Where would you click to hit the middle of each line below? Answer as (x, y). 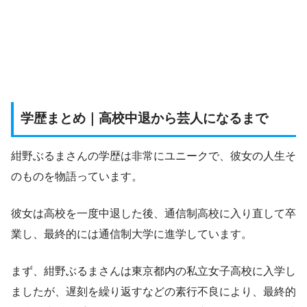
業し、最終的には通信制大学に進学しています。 (132, 234)
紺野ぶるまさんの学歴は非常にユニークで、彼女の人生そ (153, 156)
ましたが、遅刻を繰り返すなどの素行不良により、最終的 (153, 292)
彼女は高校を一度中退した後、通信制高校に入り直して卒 (153, 214)
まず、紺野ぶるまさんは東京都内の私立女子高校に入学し (153, 271)
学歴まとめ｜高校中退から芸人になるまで (144, 118)
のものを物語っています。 (77, 177)
